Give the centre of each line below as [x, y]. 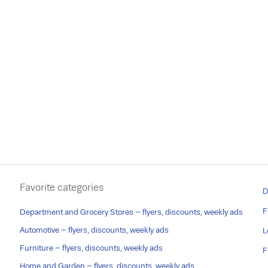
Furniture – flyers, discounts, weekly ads [91, 248]
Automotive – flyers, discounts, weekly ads [94, 230]
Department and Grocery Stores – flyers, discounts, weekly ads [131, 212]
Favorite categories [61, 188]
